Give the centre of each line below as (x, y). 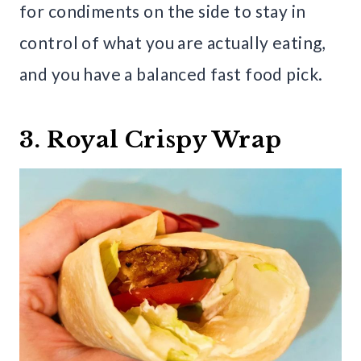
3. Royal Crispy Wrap (151, 139)
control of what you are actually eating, (172, 42)
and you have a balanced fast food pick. (171, 73)
